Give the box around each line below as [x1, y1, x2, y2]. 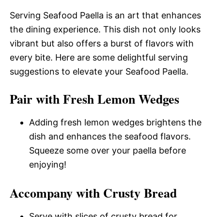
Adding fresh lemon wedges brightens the [29, 117, 201, 127]
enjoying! [29, 159, 66, 170]
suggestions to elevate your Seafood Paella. [10, 66, 188, 77]
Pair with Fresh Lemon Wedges [10, 90, 179, 108]
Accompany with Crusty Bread [10, 184, 177, 202]
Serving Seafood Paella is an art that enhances [10, 10, 201, 20]
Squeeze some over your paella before [29, 145, 186, 155]
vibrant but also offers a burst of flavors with [10, 38, 194, 48]
